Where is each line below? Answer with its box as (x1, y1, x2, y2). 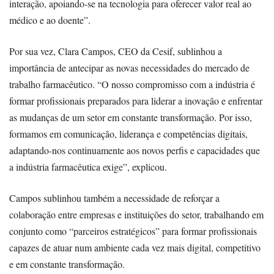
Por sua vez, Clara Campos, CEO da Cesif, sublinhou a (9, 45, 222, 58)
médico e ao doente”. (9, 13, 91, 27)
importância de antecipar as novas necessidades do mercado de (9, 61, 250, 75)
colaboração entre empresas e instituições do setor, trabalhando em (9, 208, 264, 221)
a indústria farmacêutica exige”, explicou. (9, 160, 167, 174)
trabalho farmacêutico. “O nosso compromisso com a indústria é (9, 78, 255, 91)
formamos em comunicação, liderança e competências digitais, (9, 127, 248, 141)
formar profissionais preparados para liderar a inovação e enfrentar (9, 94, 262, 108)
